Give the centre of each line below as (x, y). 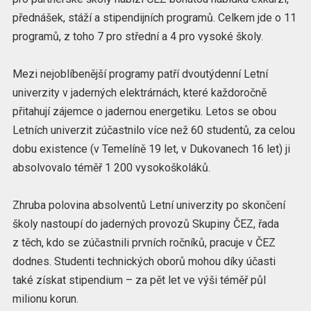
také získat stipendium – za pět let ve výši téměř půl (139, 280)
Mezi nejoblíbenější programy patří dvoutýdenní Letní (140, 74)
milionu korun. (45, 299)
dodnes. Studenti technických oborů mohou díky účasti (144, 261)
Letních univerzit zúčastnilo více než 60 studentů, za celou (153, 130)
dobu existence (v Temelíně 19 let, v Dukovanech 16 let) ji (151, 149)
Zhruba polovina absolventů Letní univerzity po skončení (149, 205)
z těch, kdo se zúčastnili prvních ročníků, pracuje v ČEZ (144, 242)
